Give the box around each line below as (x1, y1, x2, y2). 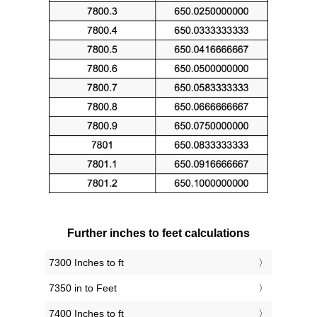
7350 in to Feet (49, 282, 117, 294)
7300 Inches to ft (49, 257, 124, 269)
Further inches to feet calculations (67, 227, 250, 240)
